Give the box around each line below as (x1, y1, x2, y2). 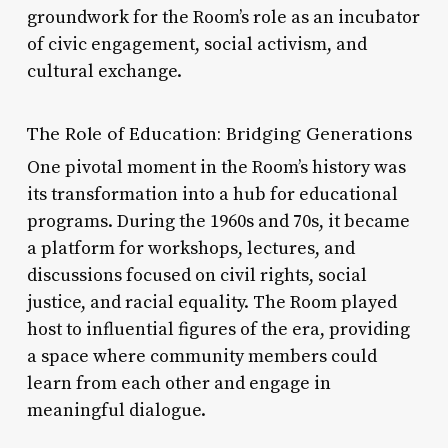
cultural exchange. (26, 59, 182, 83)
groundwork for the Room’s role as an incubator (26, 5, 420, 29)
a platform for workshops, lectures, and (26, 236, 355, 260)
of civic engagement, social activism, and (26, 32, 367, 56)
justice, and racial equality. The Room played (26, 290, 397, 314)
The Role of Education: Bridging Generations (26, 121, 413, 145)
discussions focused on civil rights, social (26, 263, 367, 287)
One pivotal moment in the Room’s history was (26, 155, 406, 179)
